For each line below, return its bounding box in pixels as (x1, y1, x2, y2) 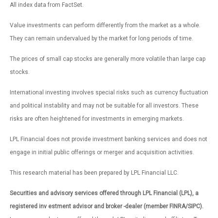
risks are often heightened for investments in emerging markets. (10, 115, 184, 122)
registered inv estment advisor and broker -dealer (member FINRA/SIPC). (10, 202, 203, 210)
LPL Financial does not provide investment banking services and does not (10, 135, 207, 143)
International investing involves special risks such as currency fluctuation (10, 89, 208, 96)
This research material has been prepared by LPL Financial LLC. (10, 169, 179, 176)
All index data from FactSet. (10, 1, 84, 8)
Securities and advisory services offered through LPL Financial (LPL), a (10, 189, 199, 197)
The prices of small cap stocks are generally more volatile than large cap (10, 55, 205, 62)
